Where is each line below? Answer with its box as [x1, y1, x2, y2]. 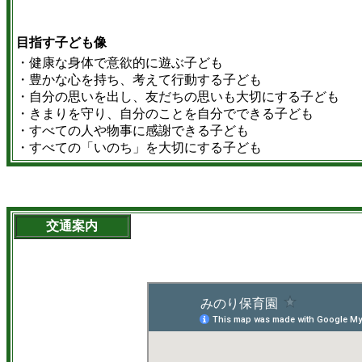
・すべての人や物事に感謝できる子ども [16, 124, 249, 137]
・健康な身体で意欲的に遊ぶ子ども [16, 56, 223, 69]
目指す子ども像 [16, 36, 107, 49]
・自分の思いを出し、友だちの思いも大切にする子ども [16, 90, 339, 103]
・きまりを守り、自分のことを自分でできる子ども [16, 107, 314, 120]
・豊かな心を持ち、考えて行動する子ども [16, 73, 262, 86]
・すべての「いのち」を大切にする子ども [16, 141, 262, 154]
